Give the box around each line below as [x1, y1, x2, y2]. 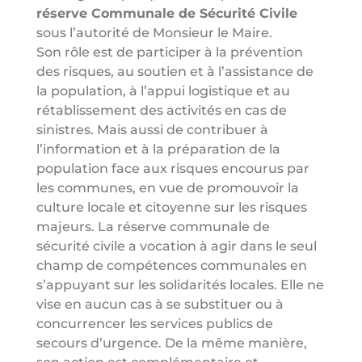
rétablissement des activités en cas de [36, 103, 287, 118]
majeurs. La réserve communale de [36, 219, 270, 234]
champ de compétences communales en [36, 258, 307, 273]
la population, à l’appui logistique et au [36, 83, 290, 99]
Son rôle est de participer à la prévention [36, 44, 303, 60]
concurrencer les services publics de [36, 316, 273, 331]
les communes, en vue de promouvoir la [36, 180, 299, 196]
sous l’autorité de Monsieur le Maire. [36, 25, 272, 40]
